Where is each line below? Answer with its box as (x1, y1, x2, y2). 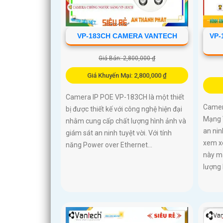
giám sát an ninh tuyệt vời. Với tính (66, 128, 172, 137)
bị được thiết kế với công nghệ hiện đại (66, 105, 182, 113)
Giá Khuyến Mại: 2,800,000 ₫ (87, 71, 167, 79)
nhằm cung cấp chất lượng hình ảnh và (66, 116, 186, 125)
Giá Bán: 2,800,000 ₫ (99, 54, 156, 62)
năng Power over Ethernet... (66, 140, 152, 149)
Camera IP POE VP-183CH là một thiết (66, 93, 184, 101)
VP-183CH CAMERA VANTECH (77, 31, 177, 40)
